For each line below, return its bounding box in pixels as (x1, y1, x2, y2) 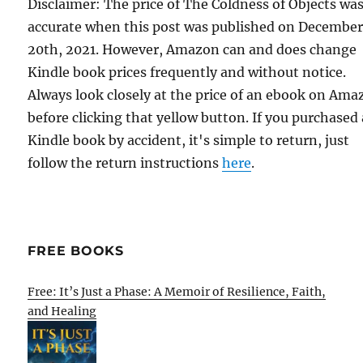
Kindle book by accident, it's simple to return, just (28, 131, 350, 148)
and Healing (28, 303, 97, 318)
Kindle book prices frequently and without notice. (28, 63, 347, 80)
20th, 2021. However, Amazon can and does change (28, 41, 357, 58)
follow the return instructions (28, 154, 223, 171)
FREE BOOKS (28, 242, 124, 258)
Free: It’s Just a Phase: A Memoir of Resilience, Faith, (28, 284, 327, 299)
